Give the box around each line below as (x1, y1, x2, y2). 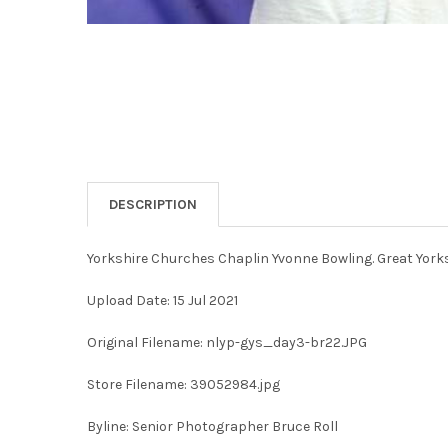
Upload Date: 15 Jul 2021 (86, 291, 238, 309)
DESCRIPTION (108, 195, 197, 213)
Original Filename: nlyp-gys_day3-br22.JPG (86, 333, 367, 351)
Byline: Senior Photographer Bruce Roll (86, 417, 338, 435)
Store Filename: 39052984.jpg (86, 375, 280, 393)
